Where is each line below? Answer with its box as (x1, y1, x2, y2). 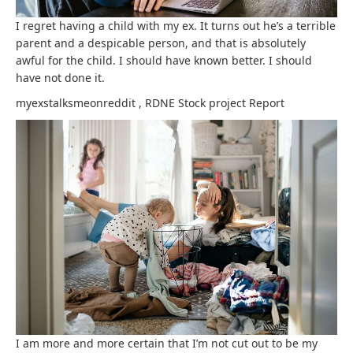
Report (249, 95, 284, 111)
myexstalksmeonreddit (16, 95, 139, 111)
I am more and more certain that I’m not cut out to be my (16, 335, 318, 351)
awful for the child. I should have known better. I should (16, 53, 312, 69)
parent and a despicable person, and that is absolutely (16, 35, 306, 51)
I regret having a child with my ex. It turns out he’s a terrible (16, 18, 336, 34)
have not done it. (16, 70, 105, 86)
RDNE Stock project (145, 95, 249, 111)
